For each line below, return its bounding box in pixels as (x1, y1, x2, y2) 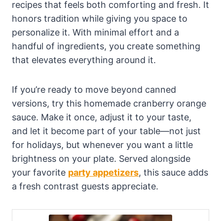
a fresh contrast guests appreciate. (12, 181, 158, 191)
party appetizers (68, 167, 139, 178)
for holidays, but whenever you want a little (12, 139, 193, 150)
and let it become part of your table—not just (12, 125, 201, 136)
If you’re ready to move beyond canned (12, 84, 176, 95)
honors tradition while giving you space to (12, 13, 187, 24)
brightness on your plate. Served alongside (12, 153, 190, 164)
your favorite (12, 167, 68, 178)
